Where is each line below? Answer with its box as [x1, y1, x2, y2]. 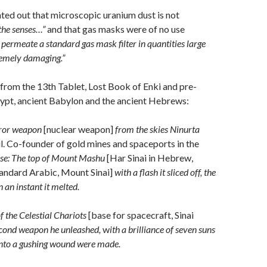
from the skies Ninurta [113, 123, 200, 135]
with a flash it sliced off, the [113, 166, 216, 178]
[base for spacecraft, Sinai [88, 209, 194, 221]
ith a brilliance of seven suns [110, 223, 215, 235]
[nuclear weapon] [44, 123, 113, 135]
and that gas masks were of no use [45, 23, 185, 35]
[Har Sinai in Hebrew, [107, 152, 193, 163]
